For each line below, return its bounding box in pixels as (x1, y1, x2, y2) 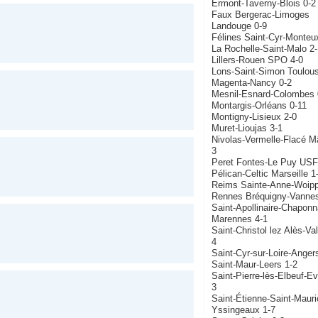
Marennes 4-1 (211, 213, 268, 224)
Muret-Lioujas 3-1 (211, 122, 283, 133)
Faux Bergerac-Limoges (211, 9, 309, 20)
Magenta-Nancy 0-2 (211, 77, 292, 88)
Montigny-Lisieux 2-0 (211, 111, 297, 122)
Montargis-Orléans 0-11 (211, 99, 307, 111)
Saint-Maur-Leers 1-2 (211, 258, 297, 270)
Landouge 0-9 (211, 20, 267, 31)
